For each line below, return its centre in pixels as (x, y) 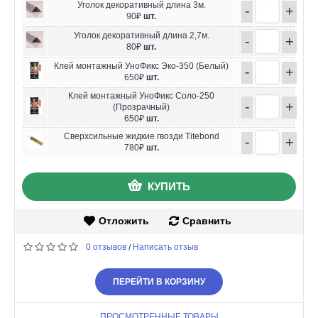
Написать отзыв (165, 247)
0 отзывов (106, 247)
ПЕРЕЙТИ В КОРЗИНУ (159, 281)
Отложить (124, 220)
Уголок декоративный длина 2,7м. (141, 35)
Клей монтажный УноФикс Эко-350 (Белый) (141, 66)
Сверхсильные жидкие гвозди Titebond (141, 136)
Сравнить (207, 220)
